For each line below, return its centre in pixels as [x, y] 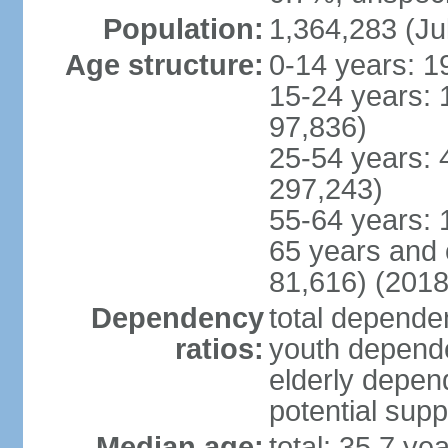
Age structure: [164, 65]
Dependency [177, 318]
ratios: [219, 349]
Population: [183, 29]
